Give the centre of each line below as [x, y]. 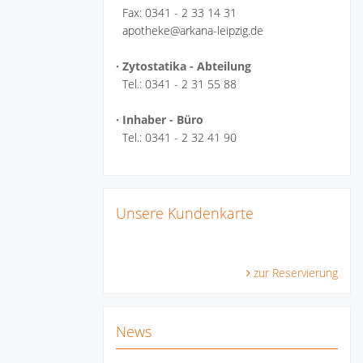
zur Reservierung [296, 273]
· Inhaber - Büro [160, 119]
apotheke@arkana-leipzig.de [190, 30]
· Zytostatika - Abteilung [184, 66]
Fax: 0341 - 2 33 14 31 [176, 12]
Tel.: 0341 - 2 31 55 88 [176, 83]
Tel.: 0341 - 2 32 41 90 [176, 137]
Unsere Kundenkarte [185, 214]
